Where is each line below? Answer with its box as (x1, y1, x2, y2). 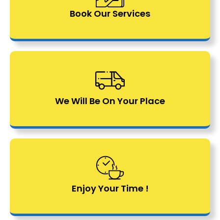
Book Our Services (70, 7, 150, 20)
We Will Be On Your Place (55, 94, 165, 107)
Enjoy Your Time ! (71, 182, 149, 194)
